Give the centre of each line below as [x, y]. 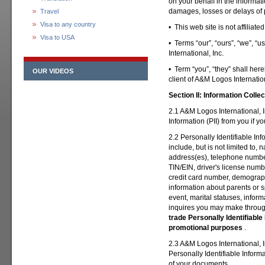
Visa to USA [57, 37]
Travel [49, 11]
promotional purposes [206, 228]
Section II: [186, 95]
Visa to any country [68, 24]
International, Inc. [196, 53]
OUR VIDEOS [53, 71]
